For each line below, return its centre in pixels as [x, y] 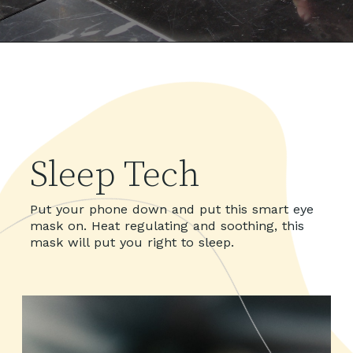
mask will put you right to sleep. [132, 242]
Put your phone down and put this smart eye [172, 209]
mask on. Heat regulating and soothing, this [167, 225]
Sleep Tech [115, 175]
